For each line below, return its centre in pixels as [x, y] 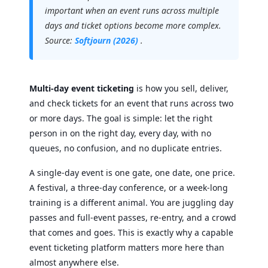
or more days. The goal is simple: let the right [121, 118]
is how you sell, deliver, [181, 88]
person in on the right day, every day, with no [120, 133]
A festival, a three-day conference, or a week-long [129, 188]
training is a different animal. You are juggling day [131, 202]
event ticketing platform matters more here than [127, 247]
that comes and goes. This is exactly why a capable [131, 232]
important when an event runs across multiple [132, 10]
